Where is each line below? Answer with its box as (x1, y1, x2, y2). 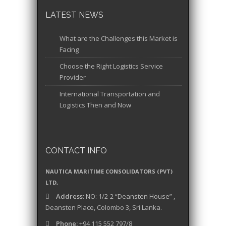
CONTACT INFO (45, 146, 107, 156)
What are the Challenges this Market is (60, 34, 178, 43)
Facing (60, 45, 79, 54)
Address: (56, 192, 86, 201)
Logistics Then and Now (60, 100, 131, 110)
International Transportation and (60, 89, 160, 99)
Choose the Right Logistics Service (60, 62, 163, 71)
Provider (60, 73, 86, 82)
